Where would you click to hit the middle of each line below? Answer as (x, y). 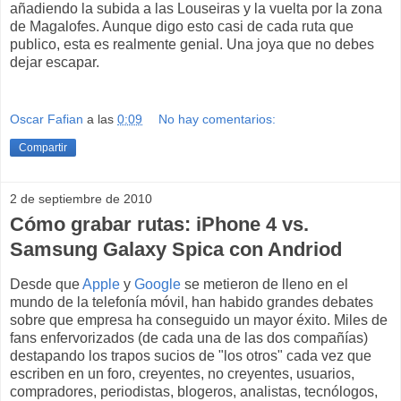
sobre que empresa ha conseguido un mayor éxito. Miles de (199, 320)
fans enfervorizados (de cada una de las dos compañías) (189, 337)
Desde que (46, 284)
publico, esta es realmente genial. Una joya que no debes (192, 45)
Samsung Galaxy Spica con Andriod (176, 249)
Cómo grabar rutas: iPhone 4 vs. (159, 224)
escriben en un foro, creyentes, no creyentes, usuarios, (182, 373)
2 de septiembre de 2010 (81, 198)
